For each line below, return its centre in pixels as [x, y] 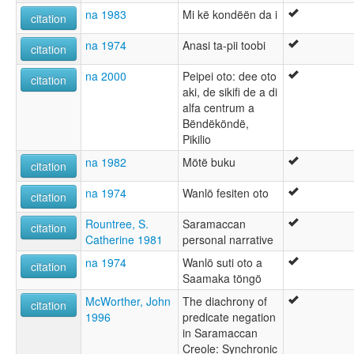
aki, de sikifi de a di [230, 91]
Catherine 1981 [124, 239]
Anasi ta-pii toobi [224, 45]
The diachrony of [225, 301]
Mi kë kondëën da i [230, 14]
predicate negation [229, 316]
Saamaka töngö [222, 278]
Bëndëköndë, [216, 123]
